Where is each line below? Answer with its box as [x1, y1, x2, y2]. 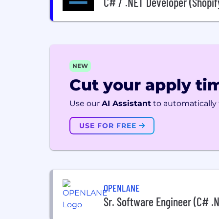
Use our [69, 99, 100, 108]
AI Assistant [102, 99, 151, 108]
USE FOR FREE [79, 121, 139, 130]
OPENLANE [104, 181, 140, 194]
